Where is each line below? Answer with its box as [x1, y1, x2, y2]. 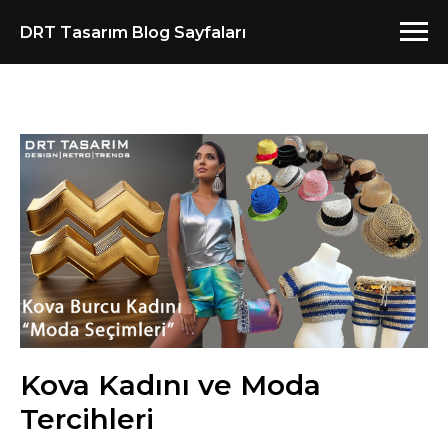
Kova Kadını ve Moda [20, 368, 321, 403]
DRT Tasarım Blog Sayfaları [20, 22, 246, 42]
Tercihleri [20, 402, 154, 437]
